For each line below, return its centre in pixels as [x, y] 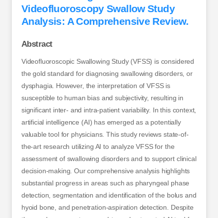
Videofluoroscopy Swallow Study [98, 9]
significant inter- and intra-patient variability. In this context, [109, 110]
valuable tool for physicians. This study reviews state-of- [105, 135]
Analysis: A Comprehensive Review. [105, 21]
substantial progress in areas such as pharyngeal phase [105, 183]
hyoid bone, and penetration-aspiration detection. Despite [107, 208]
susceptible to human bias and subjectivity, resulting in [102, 98]
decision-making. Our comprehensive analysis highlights [106, 171]
